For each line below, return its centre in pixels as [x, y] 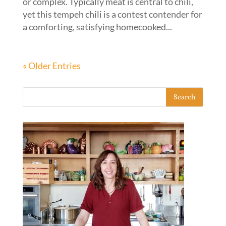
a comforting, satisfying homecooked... [97, 26]
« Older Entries [51, 65]
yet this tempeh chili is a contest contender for [112, 14]
